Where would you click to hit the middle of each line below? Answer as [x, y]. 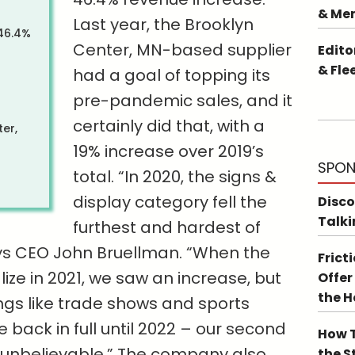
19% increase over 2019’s [169, 152]
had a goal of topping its [172, 76]
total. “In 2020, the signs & [175, 177]
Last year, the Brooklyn [164, 25]
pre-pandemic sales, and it [183, 101]
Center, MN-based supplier [183, 50]
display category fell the [170, 202]
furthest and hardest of [167, 228]
